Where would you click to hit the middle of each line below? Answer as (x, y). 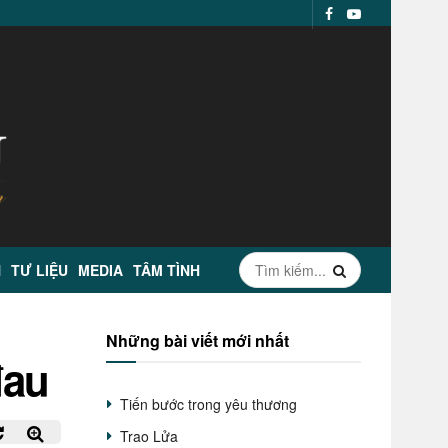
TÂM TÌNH (166, 270)
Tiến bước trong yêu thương (208, 404)
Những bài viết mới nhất (197, 340)
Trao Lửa (149, 436)
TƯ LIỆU (39, 270)
